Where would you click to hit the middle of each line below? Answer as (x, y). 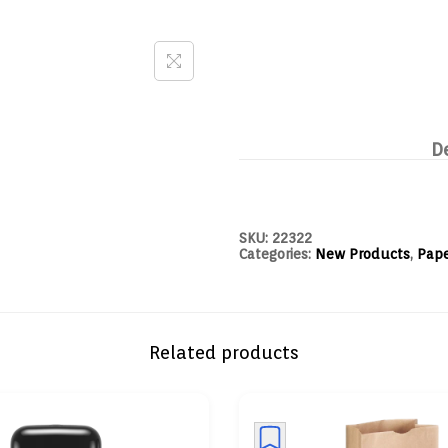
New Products (362, 254)
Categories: (277, 254)
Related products (224, 352)
